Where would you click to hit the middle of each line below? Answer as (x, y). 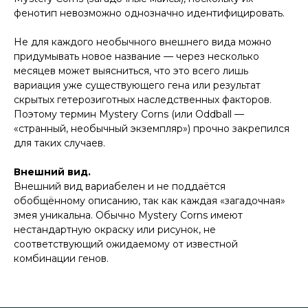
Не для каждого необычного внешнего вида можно (143, 42)
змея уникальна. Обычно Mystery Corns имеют (128, 216)
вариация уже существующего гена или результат (137, 86)
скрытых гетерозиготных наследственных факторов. (143, 100)
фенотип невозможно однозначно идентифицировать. (149, 13)
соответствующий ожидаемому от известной (126, 244)
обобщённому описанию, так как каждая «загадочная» (150, 201)
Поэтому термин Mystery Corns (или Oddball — (129, 114)
